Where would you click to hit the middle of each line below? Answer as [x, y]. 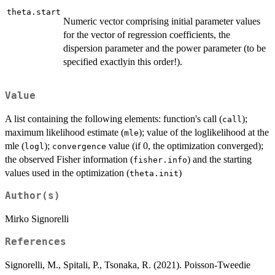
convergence [79, 147]
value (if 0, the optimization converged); [185, 146]
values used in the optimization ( [67, 173]
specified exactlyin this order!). [123, 61]
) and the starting [219, 160]
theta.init [154, 174]
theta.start [34, 12]
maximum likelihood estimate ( [64, 133]
